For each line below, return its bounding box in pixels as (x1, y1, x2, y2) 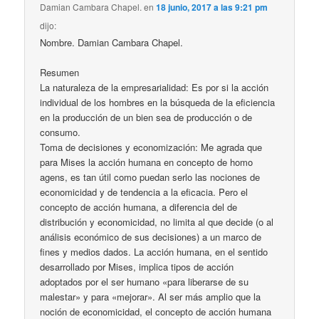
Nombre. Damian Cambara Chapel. (40, 35, 184, 49)
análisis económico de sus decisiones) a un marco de (40, 230, 262, 244)
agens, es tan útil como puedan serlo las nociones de (40, 170, 261, 184)
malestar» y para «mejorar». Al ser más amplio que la (40, 290, 261, 304)
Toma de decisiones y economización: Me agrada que (40, 140, 263, 155)
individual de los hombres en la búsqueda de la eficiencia (40, 95, 276, 110)
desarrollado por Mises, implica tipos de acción (40, 260, 234, 274)
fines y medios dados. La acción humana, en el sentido (40, 245, 268, 259)
